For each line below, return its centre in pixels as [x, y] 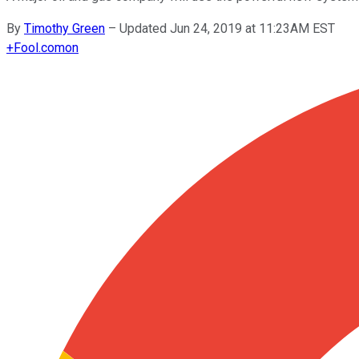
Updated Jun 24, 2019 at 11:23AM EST [227, 28]
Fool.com [39, 47]
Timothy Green [65, 28]
